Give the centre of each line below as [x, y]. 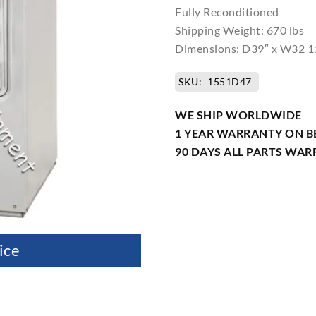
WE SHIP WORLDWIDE [238, 115]
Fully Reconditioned [227, 12]
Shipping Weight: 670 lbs [239, 30]
